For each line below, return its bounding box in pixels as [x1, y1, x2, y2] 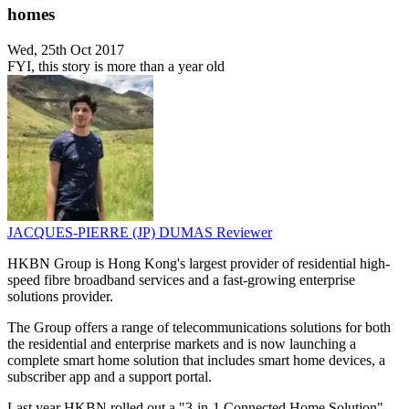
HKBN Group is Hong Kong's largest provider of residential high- [7, 256, 390, 272]
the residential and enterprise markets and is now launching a [7, 336, 356, 352]
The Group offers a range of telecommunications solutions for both [7, 320, 391, 336]
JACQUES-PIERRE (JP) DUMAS [7, 225, 216, 241]
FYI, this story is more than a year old [7, 58, 225, 75]
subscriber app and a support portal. [7, 369, 212, 385]
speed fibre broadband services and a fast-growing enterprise [7, 272, 355, 288]
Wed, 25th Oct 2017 [7, 42, 124, 58]
